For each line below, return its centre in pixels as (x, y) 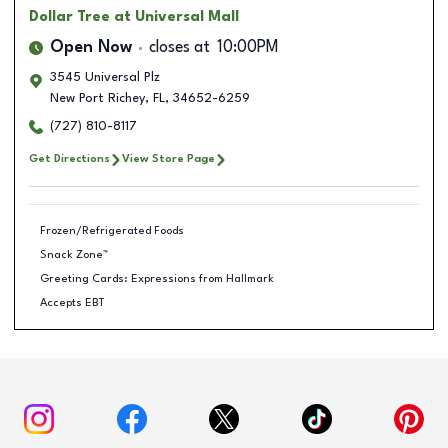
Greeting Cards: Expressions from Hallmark (156, 278)
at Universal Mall (176, 17)
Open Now (91, 48)
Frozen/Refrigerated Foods (111, 230)
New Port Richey (97, 98)
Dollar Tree (69, 17)
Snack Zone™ (73, 254)
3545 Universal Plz (105, 77)
